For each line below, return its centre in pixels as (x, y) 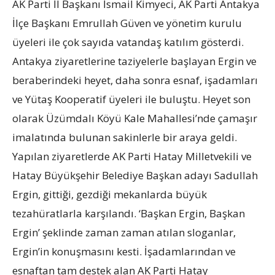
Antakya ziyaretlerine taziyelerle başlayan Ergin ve (134, 61)
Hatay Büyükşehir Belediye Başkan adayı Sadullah (135, 175)
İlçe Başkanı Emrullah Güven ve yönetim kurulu (127, 23)
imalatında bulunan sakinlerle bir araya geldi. (125, 137)
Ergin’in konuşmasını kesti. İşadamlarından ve (124, 251)
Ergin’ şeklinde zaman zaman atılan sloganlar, (124, 232)
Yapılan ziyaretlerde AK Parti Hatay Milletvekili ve (132, 156)
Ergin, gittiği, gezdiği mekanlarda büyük (110, 194)
